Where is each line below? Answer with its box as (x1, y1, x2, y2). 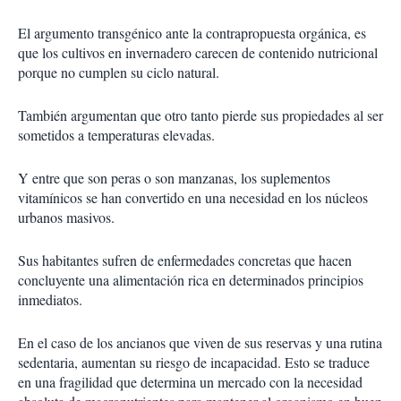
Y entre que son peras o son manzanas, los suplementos (18, 168, 330, 187)
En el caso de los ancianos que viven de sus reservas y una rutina (18, 333, 382, 352)
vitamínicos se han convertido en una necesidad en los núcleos (18, 188, 368, 207)
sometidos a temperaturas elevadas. (18, 125, 215, 144)
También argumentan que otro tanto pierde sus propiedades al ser (18, 106, 383, 124)
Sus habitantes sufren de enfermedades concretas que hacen (18, 251, 352, 269)
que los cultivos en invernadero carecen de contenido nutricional (18, 43, 378, 62)
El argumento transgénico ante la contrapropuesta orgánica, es (18, 23, 366, 42)
